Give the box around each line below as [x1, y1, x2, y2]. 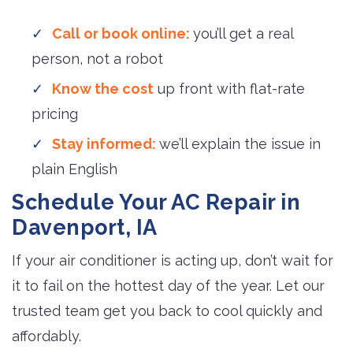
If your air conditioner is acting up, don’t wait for [12, 252, 333, 269]
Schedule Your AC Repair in [12, 190, 300, 214]
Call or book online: [52, 25, 193, 42]
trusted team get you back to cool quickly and [12, 303, 322, 319]
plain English [32, 161, 117, 177]
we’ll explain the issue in [159, 136, 321, 152]
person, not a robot [32, 50, 163, 67]
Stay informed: [52, 136, 159, 152]
